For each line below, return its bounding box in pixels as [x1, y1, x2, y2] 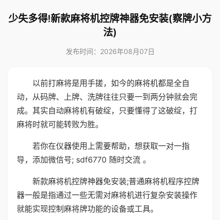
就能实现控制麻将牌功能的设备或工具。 [17, 204, 158, 214]
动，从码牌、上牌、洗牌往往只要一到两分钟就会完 [17, 92, 197, 102]
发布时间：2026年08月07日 [65, 47, 155, 55]
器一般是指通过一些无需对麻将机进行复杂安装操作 [17, 190, 197, 200]
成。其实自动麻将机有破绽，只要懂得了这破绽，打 [17, 106, 197, 115]
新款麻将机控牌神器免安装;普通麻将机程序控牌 [32, 176, 199, 186]
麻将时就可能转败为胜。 [17, 119, 103, 129]
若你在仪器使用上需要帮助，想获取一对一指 [32, 141, 190, 151]
